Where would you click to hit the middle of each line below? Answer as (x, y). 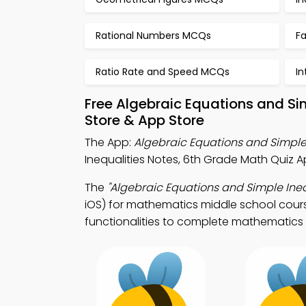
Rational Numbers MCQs (153, 36)
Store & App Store (144, 120)
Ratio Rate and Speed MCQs (163, 72)
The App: (109, 142)
